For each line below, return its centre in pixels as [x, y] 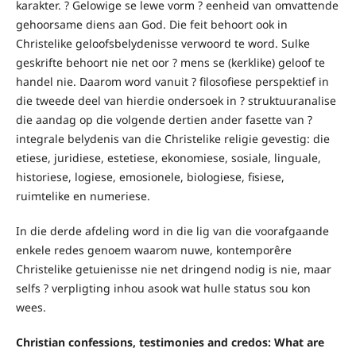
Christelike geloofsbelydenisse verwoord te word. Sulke [163, 43]
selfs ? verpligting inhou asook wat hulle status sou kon [163, 288]
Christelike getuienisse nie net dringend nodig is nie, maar [173, 269]
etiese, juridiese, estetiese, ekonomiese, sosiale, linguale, [168, 157]
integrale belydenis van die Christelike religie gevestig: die [172, 138]
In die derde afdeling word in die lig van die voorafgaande [172, 230]
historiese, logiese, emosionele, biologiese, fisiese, [150, 176]
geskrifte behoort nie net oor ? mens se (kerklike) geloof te [170, 62]
